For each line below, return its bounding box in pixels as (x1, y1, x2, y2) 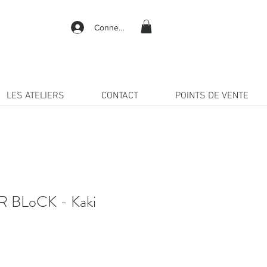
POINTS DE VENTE (175, 90, 249, 102)
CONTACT (101, 90, 138, 102)
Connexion (94, 22, 134, 32)
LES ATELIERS (7, 90, 64, 102)
